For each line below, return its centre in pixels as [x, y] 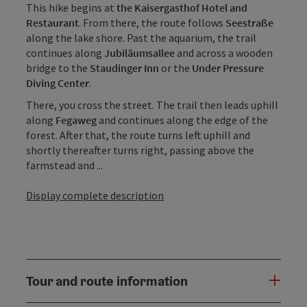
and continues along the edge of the [182, 120]
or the [175, 67]
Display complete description [95, 195]
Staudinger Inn [124, 67]
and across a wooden [224, 52]
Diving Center [58, 83]
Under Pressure [228, 67]
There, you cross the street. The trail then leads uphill [152, 105]
